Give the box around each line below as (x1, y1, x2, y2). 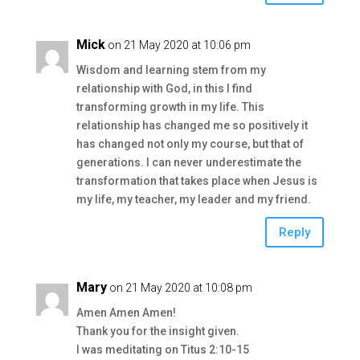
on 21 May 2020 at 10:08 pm (108, 281, 252, 294)
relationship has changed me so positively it (76, 119, 308, 132)
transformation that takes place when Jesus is (76, 174, 317, 187)
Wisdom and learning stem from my (76, 63, 266, 76)
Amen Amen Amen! (76, 306, 176, 319)
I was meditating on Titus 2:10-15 (76, 343, 249, 356)
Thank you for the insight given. (76, 325, 239, 337)
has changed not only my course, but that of (76, 137, 304, 150)
